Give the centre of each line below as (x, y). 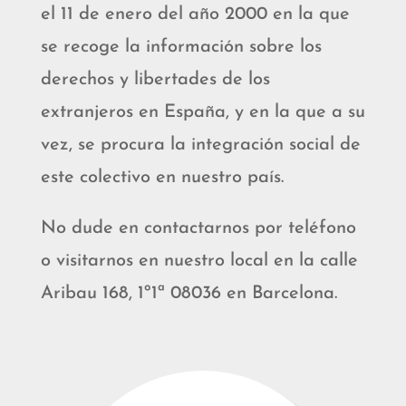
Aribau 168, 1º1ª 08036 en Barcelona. (188, 293)
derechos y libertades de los (155, 79)
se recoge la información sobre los (181, 47)
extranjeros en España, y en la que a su (203, 112)
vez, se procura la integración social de (200, 145)
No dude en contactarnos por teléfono (198, 228)
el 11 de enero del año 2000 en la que (195, 14)
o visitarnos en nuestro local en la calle (199, 261)
